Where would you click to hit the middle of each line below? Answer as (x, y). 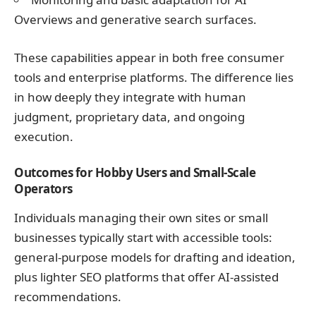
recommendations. (68, 296)
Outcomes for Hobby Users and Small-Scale (135, 173)
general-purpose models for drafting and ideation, (155, 257)
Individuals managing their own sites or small (141, 217)
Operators (43, 189)
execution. (44, 136)
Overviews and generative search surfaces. (135, 20)
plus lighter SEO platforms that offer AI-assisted (146, 276)
